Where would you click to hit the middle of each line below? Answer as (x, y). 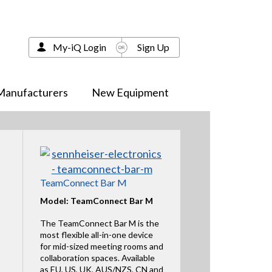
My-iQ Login (79, 47)
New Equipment (130, 92)
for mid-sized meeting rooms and (101, 246)
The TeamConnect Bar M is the (99, 223)
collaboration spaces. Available (97, 257)
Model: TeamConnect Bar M (96, 201)
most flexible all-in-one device (96, 234)
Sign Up (153, 47)
